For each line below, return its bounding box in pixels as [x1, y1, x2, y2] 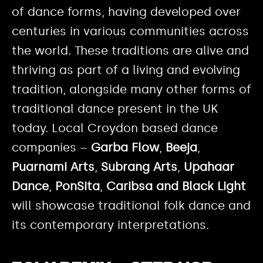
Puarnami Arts [12, 160, 95, 174]
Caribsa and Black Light [106, 179, 246, 194]
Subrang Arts [101, 160, 177, 174]
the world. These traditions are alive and [12, 43, 249, 58]
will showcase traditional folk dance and [12, 198, 251, 213]
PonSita [55, 179, 100, 194]
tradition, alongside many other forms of [12, 82, 251, 97]
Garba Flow [91, 140, 159, 155]
